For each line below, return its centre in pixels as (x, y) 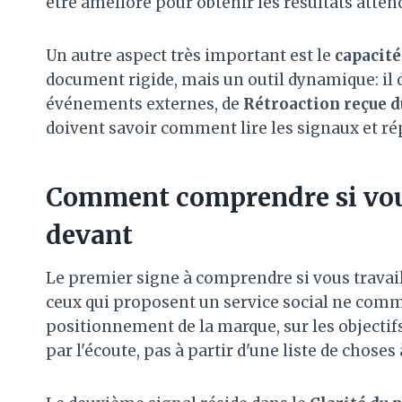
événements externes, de (144, 104)
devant (89, 235)
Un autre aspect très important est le (190, 55)
